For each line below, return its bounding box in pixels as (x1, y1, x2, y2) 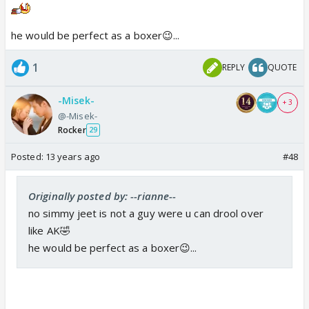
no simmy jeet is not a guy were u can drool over (28, 206, 263, 220)
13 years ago (45, 150, 101, 163)
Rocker (58, 123, 86, 136)
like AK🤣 (28, 223, 70, 237)
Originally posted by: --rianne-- (28, 188, 177, 203)
